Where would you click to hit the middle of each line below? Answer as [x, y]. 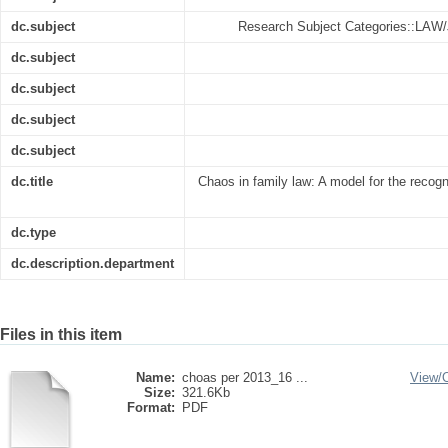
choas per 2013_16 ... [245, 377]
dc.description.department [92, 263]
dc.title [32, 181]
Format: [151, 407]
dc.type [33, 232]
